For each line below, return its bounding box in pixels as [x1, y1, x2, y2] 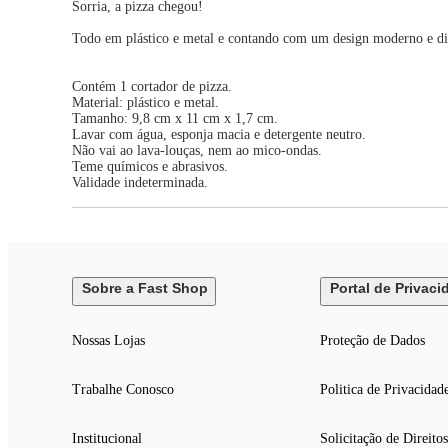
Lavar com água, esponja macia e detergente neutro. [72, 127, 366, 143]
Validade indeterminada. [72, 175, 208, 191]
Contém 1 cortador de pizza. [72, 79, 232, 95]
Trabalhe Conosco [72, 382, 174, 398]
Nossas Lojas [72, 333, 145, 349]
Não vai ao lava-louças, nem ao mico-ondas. [72, 143, 322, 159]
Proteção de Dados [319, 333, 425, 349]
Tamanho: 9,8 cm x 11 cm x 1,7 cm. [72, 111, 278, 127]
